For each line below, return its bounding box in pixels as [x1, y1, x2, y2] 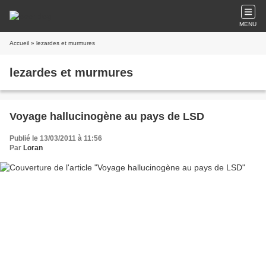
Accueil [9, 40, 29, 46]
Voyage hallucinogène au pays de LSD [9, 110, 204, 122]
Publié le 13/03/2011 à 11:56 [9, 134, 102, 142]
